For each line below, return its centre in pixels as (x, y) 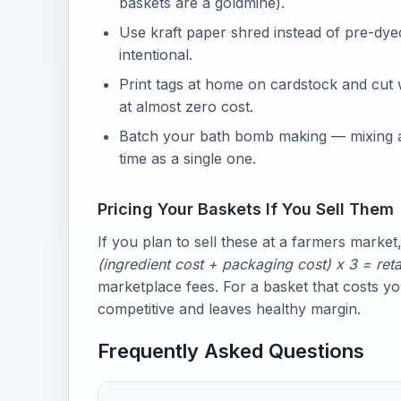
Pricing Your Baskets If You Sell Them (246, 209)
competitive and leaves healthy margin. (229, 309)
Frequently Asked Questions (231, 351)
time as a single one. (188, 158)
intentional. (156, 55)
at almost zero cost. (186, 107)
